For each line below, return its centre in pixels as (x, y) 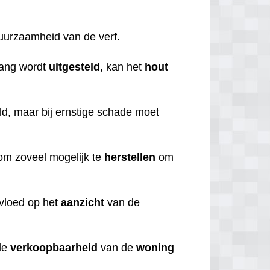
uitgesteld (75, 67)
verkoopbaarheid (54, 247)
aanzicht (83, 202)
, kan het (123, 67)
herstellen (130, 157)
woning (155, 247)
